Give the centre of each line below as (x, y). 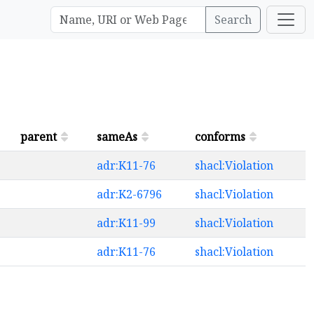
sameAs (117, 137)
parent (39, 137)
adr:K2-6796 (129, 194)
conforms (220, 137)
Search (233, 20)
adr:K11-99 (126, 223)
